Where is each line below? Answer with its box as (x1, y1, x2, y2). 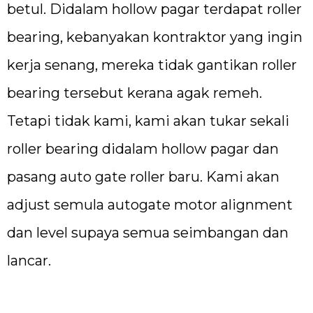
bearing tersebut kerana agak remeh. (7, 85, 262, 102)
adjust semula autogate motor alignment (7, 196, 293, 214)
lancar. (7, 252, 51, 270)
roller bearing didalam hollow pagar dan (7, 140, 279, 158)
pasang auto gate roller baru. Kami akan (7, 168, 279, 186)
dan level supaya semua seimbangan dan (7, 224, 289, 242)
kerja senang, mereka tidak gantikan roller (7, 57, 297, 74)
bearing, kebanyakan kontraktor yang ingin (7, 29, 303, 46)
